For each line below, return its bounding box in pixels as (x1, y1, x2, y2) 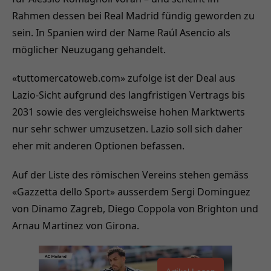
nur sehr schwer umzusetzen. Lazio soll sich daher (12, 122, 243, 136)
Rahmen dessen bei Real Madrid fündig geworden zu (12, 8, 255, 22)
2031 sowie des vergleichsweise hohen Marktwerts (12, 105, 245, 119)
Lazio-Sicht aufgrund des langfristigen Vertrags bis (12, 88, 245, 102)
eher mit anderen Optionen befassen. (12, 139, 184, 153)
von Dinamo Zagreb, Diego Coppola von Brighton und (12, 201, 258, 215)
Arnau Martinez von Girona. (12, 218, 139, 232)
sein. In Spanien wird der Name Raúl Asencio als (12, 25, 230, 39)
